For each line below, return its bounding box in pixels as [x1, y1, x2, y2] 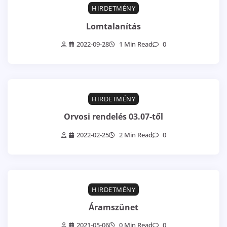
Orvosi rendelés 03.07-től [64, 111, 163, 123]
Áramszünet [89, 201, 138, 213]
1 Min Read [117, 39, 153, 49]
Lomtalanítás [86, 20, 141, 32]
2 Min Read [117, 130, 153, 139]
